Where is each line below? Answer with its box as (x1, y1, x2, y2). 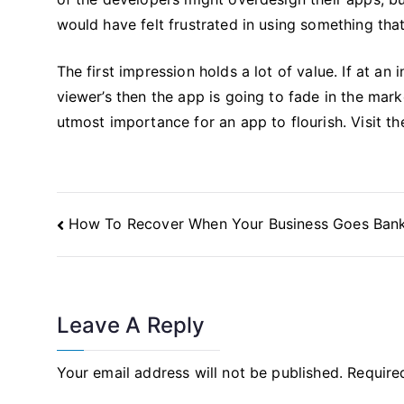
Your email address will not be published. (56, 363, 344, 382)
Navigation (55, 230, 165, 256)
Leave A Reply (56, 312, 206, 339)
